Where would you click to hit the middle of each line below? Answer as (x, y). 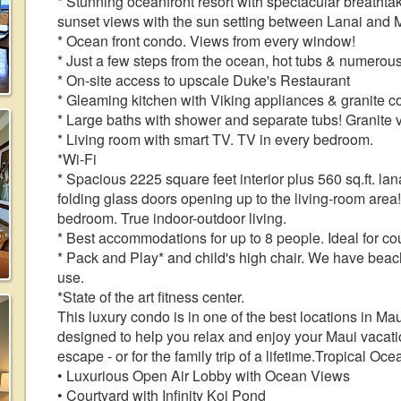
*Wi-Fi (77, 159)
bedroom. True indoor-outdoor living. (172, 218)
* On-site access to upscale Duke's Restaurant (204, 80)
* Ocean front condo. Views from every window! (206, 41)
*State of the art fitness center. (151, 297)
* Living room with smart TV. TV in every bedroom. (215, 139)
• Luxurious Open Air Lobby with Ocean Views (204, 375)
